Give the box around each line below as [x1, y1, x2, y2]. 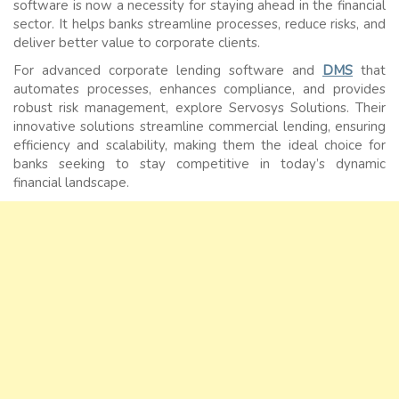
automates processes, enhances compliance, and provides [13, 80, 386, 99]
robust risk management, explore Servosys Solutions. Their [13, 99, 386, 118]
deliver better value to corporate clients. [13, 34, 260, 53]
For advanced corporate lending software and [13, 61, 322, 80]
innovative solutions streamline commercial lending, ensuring [13, 118, 386, 136]
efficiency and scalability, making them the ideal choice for [13, 136, 386, 155]
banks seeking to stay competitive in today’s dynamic [13, 155, 386, 174]
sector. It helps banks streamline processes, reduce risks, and [13, 15, 386, 34]
